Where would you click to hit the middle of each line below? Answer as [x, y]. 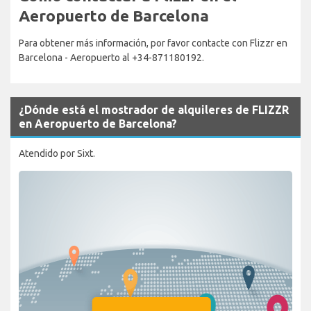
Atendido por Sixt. [57, 153]
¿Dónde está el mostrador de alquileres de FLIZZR [154, 109]
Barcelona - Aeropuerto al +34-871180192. [111, 57]
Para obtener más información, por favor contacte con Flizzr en [153, 43]
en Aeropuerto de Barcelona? [98, 123]
